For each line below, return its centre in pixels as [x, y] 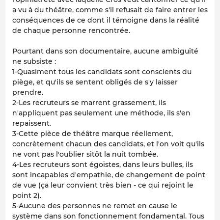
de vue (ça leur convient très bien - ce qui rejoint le [103, 185]
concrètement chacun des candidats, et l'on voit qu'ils [108, 144]
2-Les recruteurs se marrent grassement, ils [89, 103]
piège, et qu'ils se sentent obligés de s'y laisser [95, 82]
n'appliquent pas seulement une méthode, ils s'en [101, 113]
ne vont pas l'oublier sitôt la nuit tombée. [85, 154]
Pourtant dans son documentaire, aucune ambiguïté [105, 51]
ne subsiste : [34, 62]
